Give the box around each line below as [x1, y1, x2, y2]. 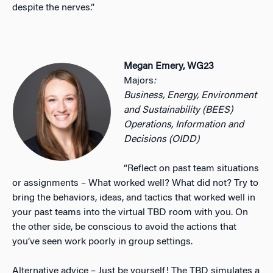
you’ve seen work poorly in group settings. [12, 236, 193, 247]
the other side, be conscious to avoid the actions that [12, 222, 236, 232]
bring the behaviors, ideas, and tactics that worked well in [12, 193, 255, 203]
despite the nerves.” [12, 2, 94, 13]
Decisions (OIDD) [124, 134, 200, 144]
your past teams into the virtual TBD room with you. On [12, 207, 248, 218]
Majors [124, 76, 154, 86]
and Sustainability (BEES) [124, 105, 233, 115]
